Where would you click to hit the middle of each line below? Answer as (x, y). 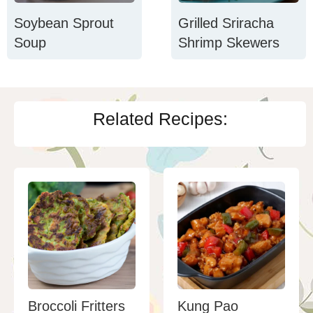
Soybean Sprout (64, 23)
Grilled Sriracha (226, 23)
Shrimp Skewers (229, 42)
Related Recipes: (160, 118)
